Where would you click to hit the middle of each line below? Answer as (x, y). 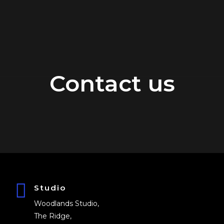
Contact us (112, 83)
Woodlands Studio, (66, 204)
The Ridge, (53, 216)
